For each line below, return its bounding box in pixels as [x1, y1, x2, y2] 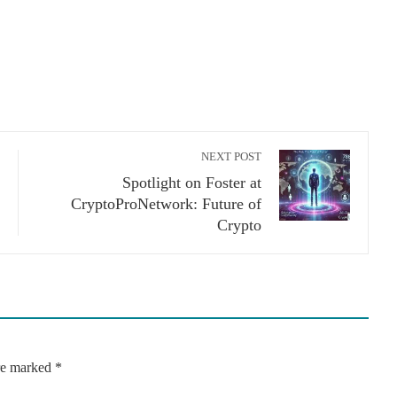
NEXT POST [201, 150, 261, 163]
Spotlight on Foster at [122, 173, 261, 191]
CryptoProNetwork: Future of [71, 194, 261, 213]
